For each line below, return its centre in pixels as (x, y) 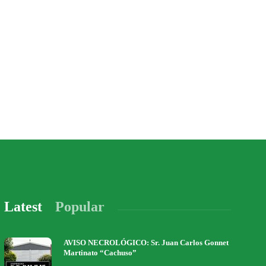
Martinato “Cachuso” (101, 253)
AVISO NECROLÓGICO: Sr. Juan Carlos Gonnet (146, 243)
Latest (23, 207)
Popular (80, 207)
